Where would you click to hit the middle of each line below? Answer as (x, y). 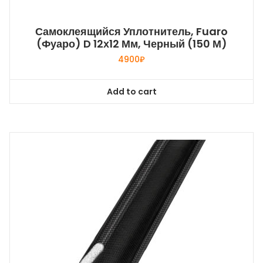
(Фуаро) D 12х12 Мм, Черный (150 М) (131, 44)
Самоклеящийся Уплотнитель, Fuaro (131, 32)
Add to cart (131, 91)
